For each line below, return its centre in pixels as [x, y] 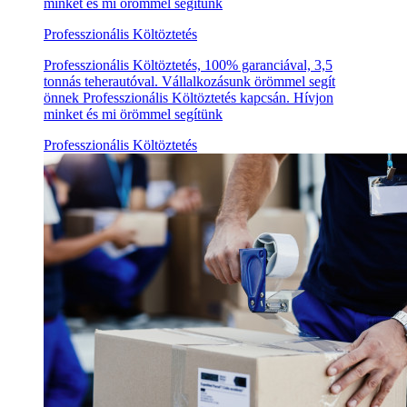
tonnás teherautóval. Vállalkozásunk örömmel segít [189, 82]
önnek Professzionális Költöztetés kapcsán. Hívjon [189, 98]
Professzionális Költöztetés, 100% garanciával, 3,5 [188, 65]
